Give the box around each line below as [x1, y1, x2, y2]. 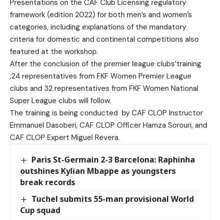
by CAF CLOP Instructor [122, 108, 203, 118]
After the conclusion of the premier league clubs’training [10, 59, 201, 69]
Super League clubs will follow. [10, 96, 111, 106]
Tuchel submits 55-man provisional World [31, 193, 194, 205]
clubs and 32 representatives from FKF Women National [10, 83, 198, 93]
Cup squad [20, 205, 60, 216]
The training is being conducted [10, 108, 118, 118]
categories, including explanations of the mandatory [10, 22, 186, 32]
